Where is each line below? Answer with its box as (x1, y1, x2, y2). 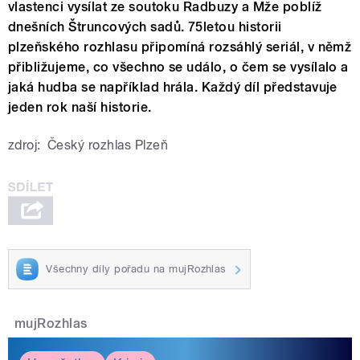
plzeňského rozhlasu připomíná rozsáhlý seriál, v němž (8, 39, 352, 55)
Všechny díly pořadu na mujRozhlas (46, 262, 227, 275)
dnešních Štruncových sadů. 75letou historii (8, 19, 282, 35)
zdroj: (8, 137, 41, 153)
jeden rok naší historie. (8, 100, 152, 116)
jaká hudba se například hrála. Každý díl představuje (8, 80, 337, 96)
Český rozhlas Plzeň (47, 137, 169, 153)
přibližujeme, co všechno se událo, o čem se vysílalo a (8, 59, 349, 76)
